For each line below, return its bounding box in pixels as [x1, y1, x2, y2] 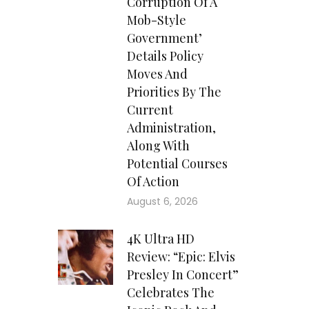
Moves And [126, 66, 188, 83]
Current [126, 101, 173, 119]
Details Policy [126, 48, 203, 65]
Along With [126, 137, 190, 154]
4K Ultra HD [126, 230, 195, 248]
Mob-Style [126, 12, 186, 29]
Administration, [126, 119, 216, 137]
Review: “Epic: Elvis [126, 248, 235, 266]
